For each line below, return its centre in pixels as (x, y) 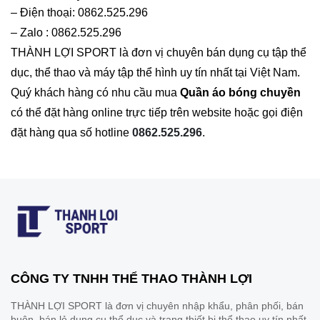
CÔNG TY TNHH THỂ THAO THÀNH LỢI (131, 278)
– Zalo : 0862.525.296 (66, 33)
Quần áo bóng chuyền (240, 93)
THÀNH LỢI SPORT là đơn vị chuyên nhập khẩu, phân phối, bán (157, 305)
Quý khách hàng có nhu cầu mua (95, 93)
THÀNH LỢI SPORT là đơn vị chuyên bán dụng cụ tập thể (159, 53)
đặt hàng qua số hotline (71, 133)
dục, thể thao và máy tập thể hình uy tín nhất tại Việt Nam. (155, 73)
